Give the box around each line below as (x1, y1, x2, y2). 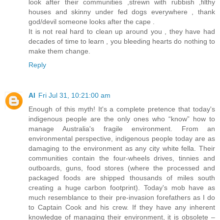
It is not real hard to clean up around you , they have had (28, 27, 215, 35)
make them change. (28, 47, 90, 55)
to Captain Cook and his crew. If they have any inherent (28, 203, 215, 211)
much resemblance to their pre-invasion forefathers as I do (28, 193, 215, 201)
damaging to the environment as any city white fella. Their (28, 144, 215, 152)
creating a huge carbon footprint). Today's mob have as (28, 183, 215, 192)
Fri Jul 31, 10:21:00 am (38, 91, 110, 99)
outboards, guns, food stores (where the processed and (28, 164, 215, 172)
